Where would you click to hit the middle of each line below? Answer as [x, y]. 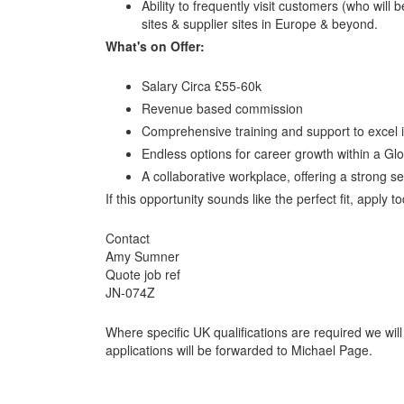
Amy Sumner [142, 256]
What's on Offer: [155, 46]
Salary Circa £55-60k [202, 85]
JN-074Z [130, 292]
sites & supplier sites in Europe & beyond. [260, 24]
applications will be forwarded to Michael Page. [239, 349]
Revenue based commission [222, 108]
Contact [128, 238]
